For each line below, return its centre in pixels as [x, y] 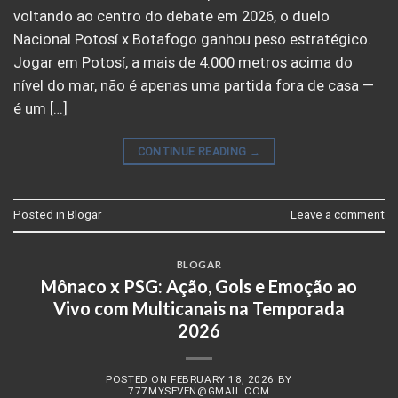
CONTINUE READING [193, 151]
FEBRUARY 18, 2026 [223, 380]
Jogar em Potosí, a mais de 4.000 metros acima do [183, 63]
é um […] [40, 109]
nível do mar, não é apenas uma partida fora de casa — [194, 86]
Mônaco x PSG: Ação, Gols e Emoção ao [199, 286]
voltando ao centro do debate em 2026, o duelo [171, 17]
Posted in [40, 215]
